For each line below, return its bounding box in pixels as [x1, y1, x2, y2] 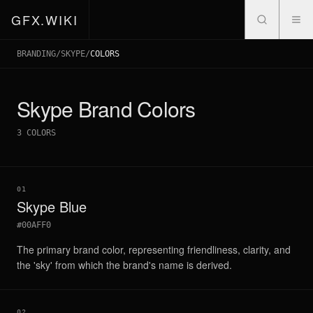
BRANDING [17, 49, 56, 59]
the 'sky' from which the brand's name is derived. [17, 258, 232, 272]
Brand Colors [73, 94, 196, 124]
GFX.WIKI [11, 10, 78, 29]
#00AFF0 [17, 220, 51, 230]
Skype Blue [17, 196, 87, 217]
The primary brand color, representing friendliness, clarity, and [17, 242, 291, 256]
